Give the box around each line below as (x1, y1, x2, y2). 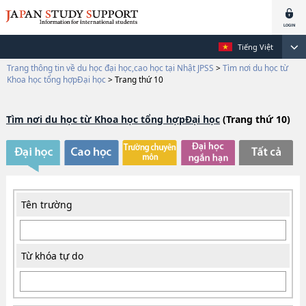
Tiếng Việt (238, 42, 273, 52)
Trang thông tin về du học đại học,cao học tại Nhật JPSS (7, 62, 214, 73)
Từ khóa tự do (20, 249, 83, 263)
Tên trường (20, 198, 72, 212)
